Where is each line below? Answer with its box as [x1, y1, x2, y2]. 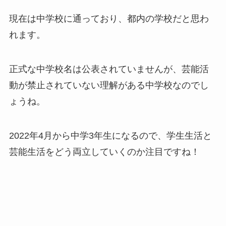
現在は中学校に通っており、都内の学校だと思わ [9, 14, 209, 24]
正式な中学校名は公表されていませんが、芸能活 [9, 64, 209, 75]
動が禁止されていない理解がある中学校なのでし [9, 80, 209, 91]
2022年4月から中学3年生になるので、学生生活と [9, 131, 212, 141]
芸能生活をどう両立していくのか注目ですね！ [9, 147, 200, 157]
